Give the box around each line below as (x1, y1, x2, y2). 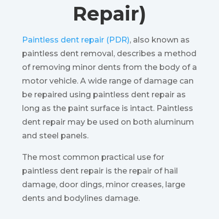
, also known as (129, 35, 190, 45)
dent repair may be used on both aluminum (22, 117, 194, 127)
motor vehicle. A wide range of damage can (22, 76, 194, 86)
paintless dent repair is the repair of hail (22, 166, 178, 176)
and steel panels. (22, 131, 88, 141)
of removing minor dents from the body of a (22, 63, 197, 72)
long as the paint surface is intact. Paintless (22, 104, 193, 113)
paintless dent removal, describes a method (22, 49, 197, 59)
